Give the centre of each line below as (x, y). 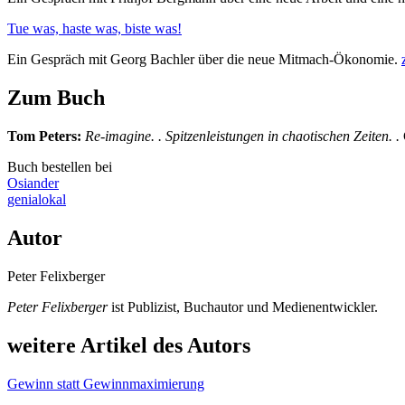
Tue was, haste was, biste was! (94, 29)
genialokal (37, 200)
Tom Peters (42, 137)
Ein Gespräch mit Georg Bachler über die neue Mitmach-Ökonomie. (204, 60)
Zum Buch (56, 98)
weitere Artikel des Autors (129, 345)
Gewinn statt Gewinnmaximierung (106, 383)
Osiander (33, 184)
